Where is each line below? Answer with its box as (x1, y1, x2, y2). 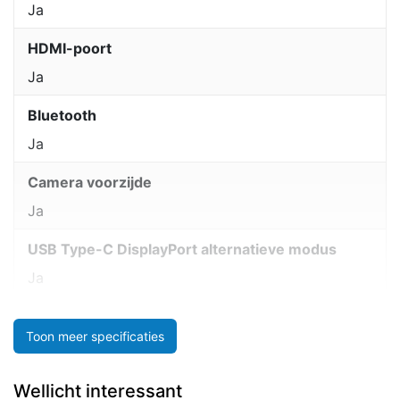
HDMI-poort (28, 39, 112, 58)
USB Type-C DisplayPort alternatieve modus (28, 240, 337, 259)
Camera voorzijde (28, 173, 152, 192)
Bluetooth (28, 106, 96, 125)
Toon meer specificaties (26, 328, 164, 344)
